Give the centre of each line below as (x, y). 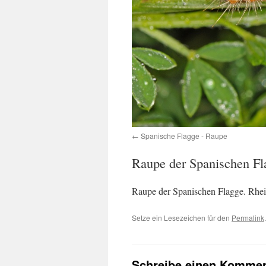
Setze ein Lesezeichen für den (182, 217)
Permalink (248, 217)
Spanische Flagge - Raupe (184, 135)
